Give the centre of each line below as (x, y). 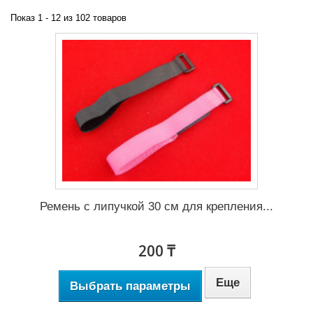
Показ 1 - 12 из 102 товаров (68, 18)
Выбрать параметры (130, 286)
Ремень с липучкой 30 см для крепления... (156, 206)
